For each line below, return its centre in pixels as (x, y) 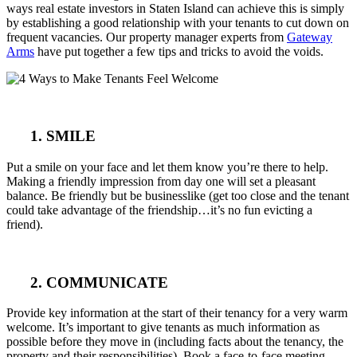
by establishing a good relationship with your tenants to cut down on (178, 22)
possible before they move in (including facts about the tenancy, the (175, 342)
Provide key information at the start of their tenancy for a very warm (177, 313)
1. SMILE (63, 136)
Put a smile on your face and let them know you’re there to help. (167, 167)
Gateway (310, 37)
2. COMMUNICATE (99, 282)
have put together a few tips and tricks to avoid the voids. (179, 51)
